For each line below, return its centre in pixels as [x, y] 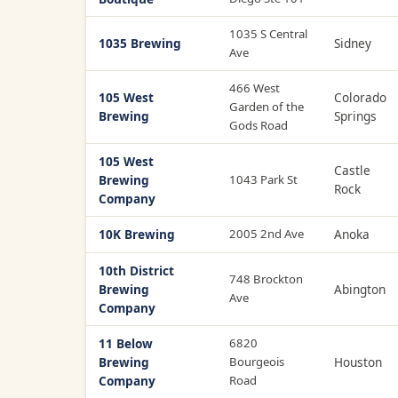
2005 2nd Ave [267, 233]
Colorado [360, 97]
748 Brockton [266, 279]
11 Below [126, 343]
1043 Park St [263, 179]
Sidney [353, 43]
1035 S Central [268, 33]
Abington [360, 289]
